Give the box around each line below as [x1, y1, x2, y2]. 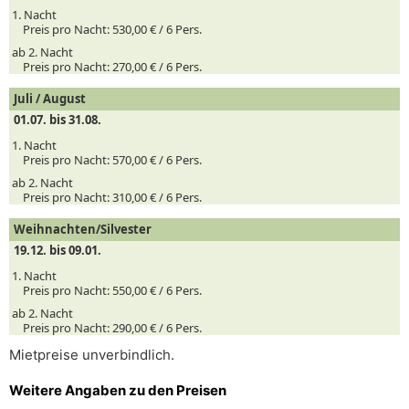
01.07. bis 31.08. [14, 111, 101, 128]
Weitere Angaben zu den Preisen [9, 382, 226, 399]
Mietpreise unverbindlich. [9, 346, 174, 363]
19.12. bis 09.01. [14, 242, 101, 258]
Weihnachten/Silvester [14, 221, 152, 237]
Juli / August [14, 90, 86, 107]
